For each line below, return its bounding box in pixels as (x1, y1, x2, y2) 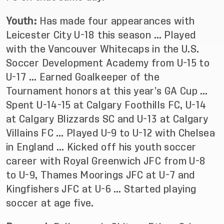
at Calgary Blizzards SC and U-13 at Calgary (6, 114, 208, 124)
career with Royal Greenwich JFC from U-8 (6, 156, 206, 166)
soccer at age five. (6, 198, 94, 208)
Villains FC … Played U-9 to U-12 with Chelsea (6, 128, 215, 138)
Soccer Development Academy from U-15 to (6, 58, 210, 68)
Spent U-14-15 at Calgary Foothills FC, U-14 (6, 100, 206, 110)
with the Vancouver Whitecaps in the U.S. (6, 44, 199, 54)
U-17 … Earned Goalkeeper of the (6, 72, 160, 82)
